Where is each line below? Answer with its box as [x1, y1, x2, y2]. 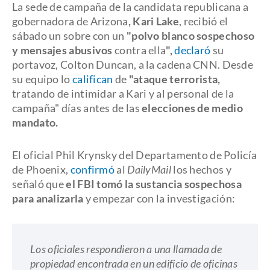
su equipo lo [12, 72, 72, 86]
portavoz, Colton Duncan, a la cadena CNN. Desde [12, 58, 254, 71]
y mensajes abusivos [12, 43, 115, 57]
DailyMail [127, 163, 171, 176]
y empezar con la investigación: [83, 192, 236, 205]
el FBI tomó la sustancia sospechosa [66, 177, 242, 190]
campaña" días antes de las [12, 101, 142, 115]
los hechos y [171, 163, 231, 176]
